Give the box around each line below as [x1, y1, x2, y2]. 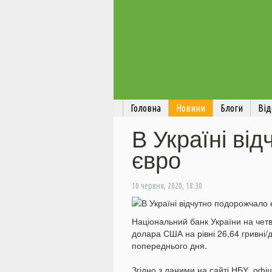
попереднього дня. [132, 239, 207, 252]
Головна [131, 103, 161, 114]
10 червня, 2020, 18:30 [132, 181, 202, 191]
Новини [176, 103, 205, 114]
